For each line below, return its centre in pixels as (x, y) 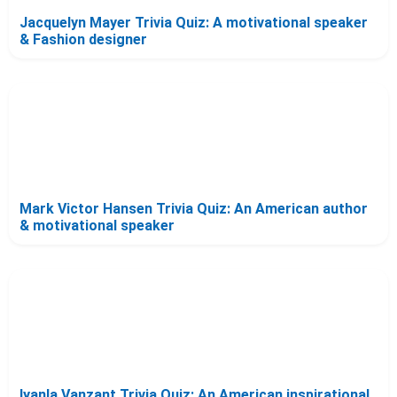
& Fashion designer (83, 39)
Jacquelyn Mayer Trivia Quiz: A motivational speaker (194, 22)
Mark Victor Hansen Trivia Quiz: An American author (194, 208)
